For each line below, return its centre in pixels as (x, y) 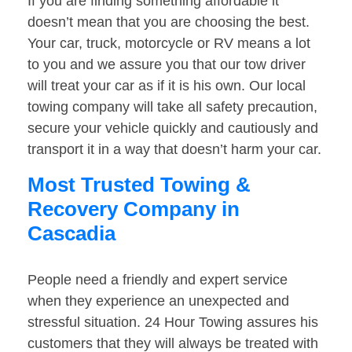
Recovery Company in (134, 209)
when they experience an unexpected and (158, 301)
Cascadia (71, 234)
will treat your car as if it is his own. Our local (167, 86)
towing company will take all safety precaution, (172, 107)
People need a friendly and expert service (158, 280)
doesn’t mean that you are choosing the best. (169, 22)
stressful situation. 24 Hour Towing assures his (173, 323)
